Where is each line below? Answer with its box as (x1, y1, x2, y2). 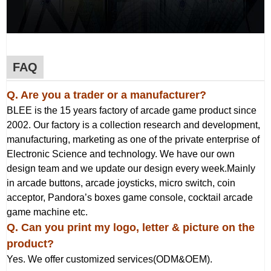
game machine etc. (7, 207, 88, 218)
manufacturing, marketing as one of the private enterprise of (7, 134, 260, 145)
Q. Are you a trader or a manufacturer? (7, 89, 206, 102)
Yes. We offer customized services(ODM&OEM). (7, 254, 212, 265)
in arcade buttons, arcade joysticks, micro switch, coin (7, 178, 235, 189)
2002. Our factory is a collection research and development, (7, 120, 260, 131)
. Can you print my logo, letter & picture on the (15, 221, 255, 234)
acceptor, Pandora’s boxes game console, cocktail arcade (7, 192, 253, 203)
